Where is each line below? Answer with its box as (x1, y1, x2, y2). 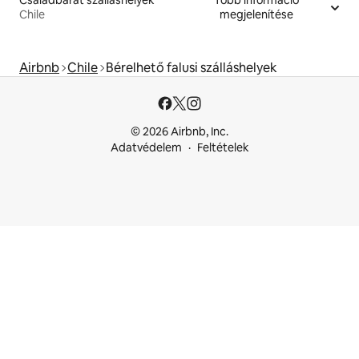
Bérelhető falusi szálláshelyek (106, 59, 277, 77)
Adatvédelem (110, 140, 182, 155)
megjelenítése (220, 7, 293, 22)
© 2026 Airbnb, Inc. (131, 124, 228, 139)
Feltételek (196, 140, 249, 155)
